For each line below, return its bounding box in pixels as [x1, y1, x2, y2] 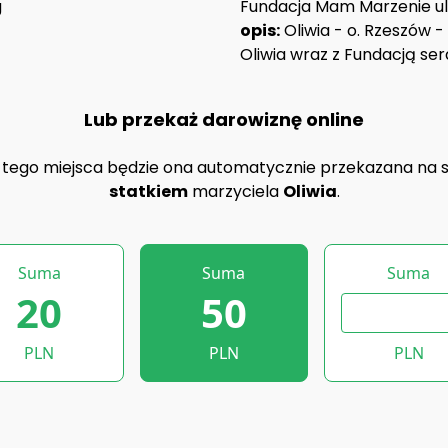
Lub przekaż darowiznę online [84, 107, 364, 132]
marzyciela [187, 180, 283, 203]
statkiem [108, 180, 188, 203]
